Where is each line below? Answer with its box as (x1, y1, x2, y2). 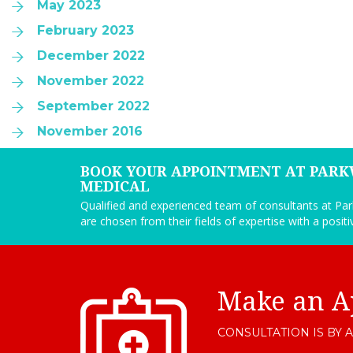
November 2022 (37, 73, 144, 88)
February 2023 (37, 23, 134, 38)
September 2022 (37, 98, 150, 113)
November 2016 (37, 124, 143, 139)
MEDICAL (80, 178, 150, 195)
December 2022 (37, 48, 145, 63)
